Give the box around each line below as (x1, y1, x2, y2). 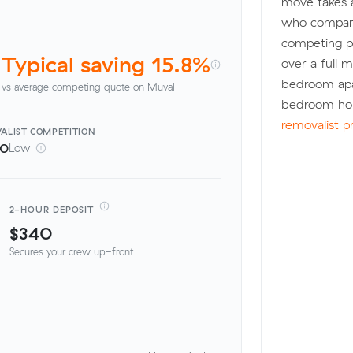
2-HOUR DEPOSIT (9, 203, 95, 215)
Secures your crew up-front (9, 245, 133, 258)
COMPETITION (30, 125, 96, 137)
